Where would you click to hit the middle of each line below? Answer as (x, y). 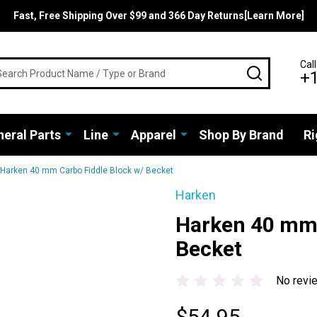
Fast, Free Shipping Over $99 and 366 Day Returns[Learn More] (158, 16)
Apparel (153, 135)
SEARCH (283, 70)
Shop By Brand (241, 135)
